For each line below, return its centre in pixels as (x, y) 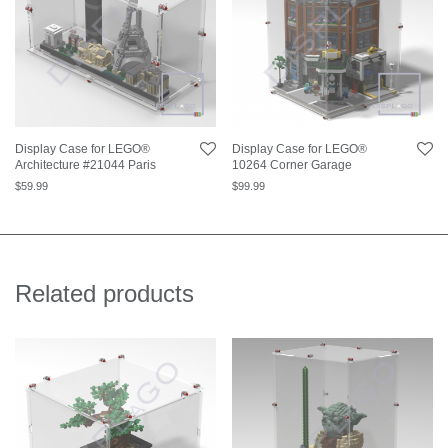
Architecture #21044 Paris (85, 165)
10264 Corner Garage (292, 165)
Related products (104, 294)
